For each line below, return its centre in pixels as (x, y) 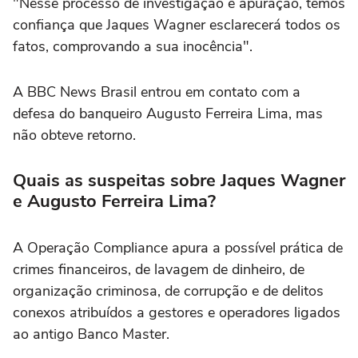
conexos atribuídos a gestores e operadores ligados (177, 313)
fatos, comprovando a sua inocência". (133, 47)
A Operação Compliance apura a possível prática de (178, 248)
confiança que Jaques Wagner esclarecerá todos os (177, 25)
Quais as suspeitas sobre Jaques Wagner (179, 181)
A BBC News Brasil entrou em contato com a (157, 92)
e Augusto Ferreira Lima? (114, 202)
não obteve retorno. (74, 135)
